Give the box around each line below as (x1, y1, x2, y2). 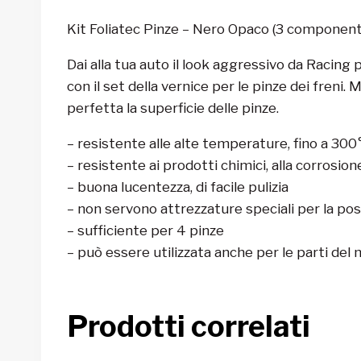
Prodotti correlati (67, 308, 310, 344)
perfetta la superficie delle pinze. (67, 99, 279, 116)
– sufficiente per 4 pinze (67, 222, 224, 239)
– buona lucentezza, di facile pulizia (67, 178, 288, 195)
